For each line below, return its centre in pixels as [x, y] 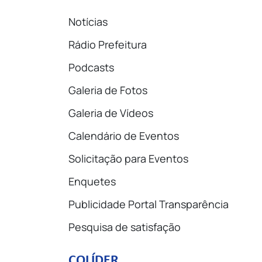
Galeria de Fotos [108, 90]
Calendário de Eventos [124, 135]
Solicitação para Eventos [128, 158]
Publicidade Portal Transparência [149, 204]
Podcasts [91, 67]
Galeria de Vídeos [111, 113]
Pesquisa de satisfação [125, 227]
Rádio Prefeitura [108, 44]
